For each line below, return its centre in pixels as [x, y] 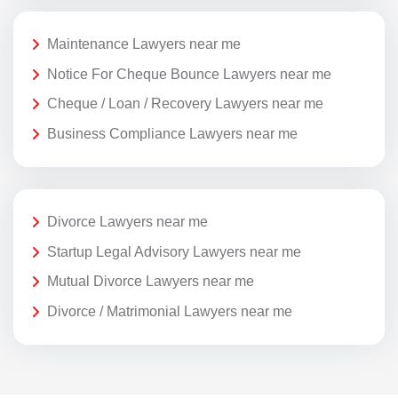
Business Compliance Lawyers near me [172, 133]
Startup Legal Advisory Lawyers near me [174, 251]
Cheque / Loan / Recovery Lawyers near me [185, 104]
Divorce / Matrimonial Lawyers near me [170, 311]
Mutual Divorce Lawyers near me [151, 282]
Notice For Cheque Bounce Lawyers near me [189, 74]
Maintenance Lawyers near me [144, 44]
